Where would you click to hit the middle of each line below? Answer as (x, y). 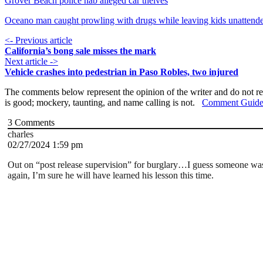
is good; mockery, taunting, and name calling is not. (103, 103)
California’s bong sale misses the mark (80, 51)
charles (21, 134)
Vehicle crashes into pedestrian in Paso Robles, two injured (122, 72)
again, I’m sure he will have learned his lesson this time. (111, 176)
